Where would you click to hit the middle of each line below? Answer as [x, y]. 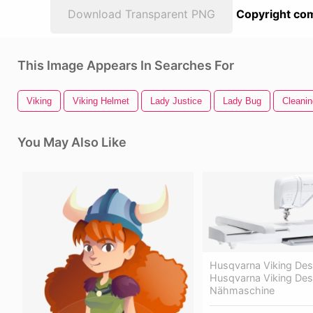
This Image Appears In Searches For [126, 65]
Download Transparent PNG [141, 14]
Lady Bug [242, 101]
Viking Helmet [101, 101]
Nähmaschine [242, 290]
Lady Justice [176, 101]
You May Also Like [72, 142]
